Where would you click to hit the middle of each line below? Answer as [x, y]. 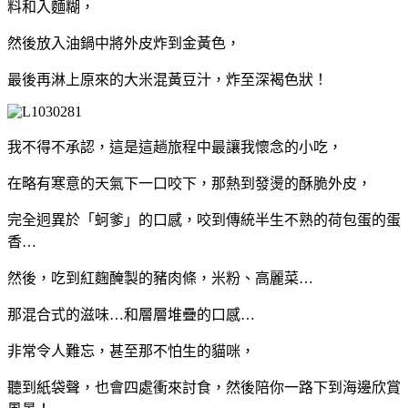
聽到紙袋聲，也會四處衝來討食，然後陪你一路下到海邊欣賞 [204, 387]
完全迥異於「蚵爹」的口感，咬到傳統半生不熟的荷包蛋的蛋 [204, 219]
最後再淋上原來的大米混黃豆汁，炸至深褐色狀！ [168, 79]
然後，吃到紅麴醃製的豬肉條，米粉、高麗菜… [160, 278]
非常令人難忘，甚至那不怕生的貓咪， [131, 351]
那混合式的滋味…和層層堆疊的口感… [131, 314]
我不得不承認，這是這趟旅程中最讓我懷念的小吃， [175, 147]
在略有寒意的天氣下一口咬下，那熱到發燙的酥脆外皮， [189, 183]
